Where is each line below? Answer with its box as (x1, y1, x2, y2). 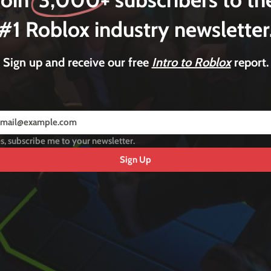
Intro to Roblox (151, 55, 231, 70)
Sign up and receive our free (2, 55, 152, 70)
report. (230, 55, 269, 70)
